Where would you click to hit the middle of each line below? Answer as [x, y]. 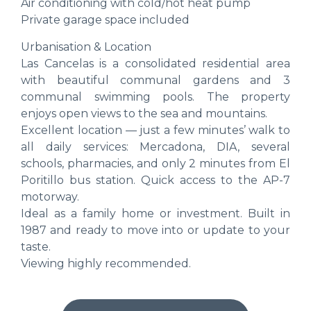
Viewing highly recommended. [106, 263]
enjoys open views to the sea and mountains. [144, 113]
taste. [36, 246]
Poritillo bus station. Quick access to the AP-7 [155, 180]
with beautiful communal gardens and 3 [155, 80]
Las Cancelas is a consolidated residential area [155, 63]
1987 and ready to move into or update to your [155, 230]
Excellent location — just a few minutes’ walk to [155, 130]
